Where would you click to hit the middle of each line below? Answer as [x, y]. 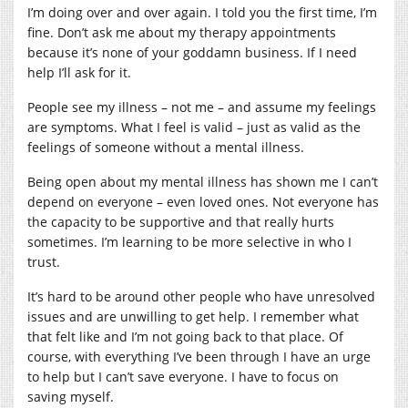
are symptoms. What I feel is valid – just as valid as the [194, 127]
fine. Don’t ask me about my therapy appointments [182, 32]
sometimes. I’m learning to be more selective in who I [189, 241]
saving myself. [71, 396]
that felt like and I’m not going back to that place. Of [185, 336]
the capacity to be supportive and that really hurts [181, 221]
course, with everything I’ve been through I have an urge [199, 356]
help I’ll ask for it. [79, 72]
